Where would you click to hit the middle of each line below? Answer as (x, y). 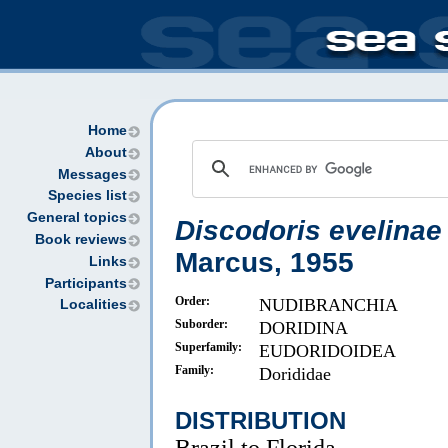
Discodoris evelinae (308, 230)
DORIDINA (303, 328)
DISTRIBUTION (260, 421)
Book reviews (81, 239)
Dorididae (295, 374)
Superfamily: (208, 347)
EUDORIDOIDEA (327, 351)
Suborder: (201, 324)
